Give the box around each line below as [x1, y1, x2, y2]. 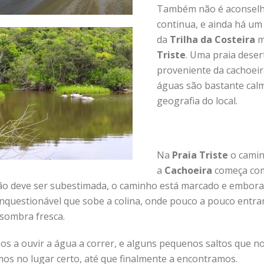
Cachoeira [164, 164, 212, 177]
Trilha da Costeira [170, 33, 255, 46]
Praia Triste [172, 148, 228, 161]
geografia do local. [157, 94, 237, 107]
